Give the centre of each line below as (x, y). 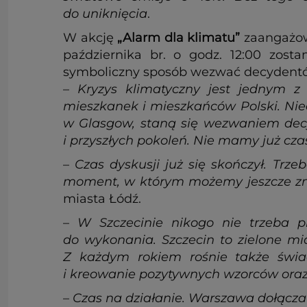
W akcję (90, 37)
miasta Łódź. (102, 198)
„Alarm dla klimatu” (179, 37)
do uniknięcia (105, 13)
